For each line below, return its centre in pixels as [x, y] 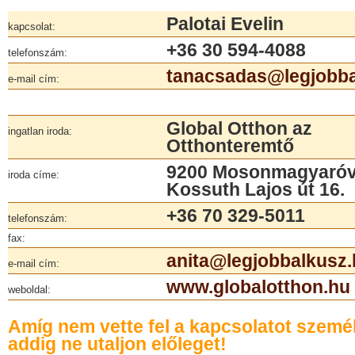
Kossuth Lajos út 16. [256, 189]
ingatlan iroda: [40, 131]
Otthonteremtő [230, 146]
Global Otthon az [239, 128]
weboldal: [29, 290]
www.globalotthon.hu [258, 287]
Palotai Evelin [225, 24]
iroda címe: [34, 175]
